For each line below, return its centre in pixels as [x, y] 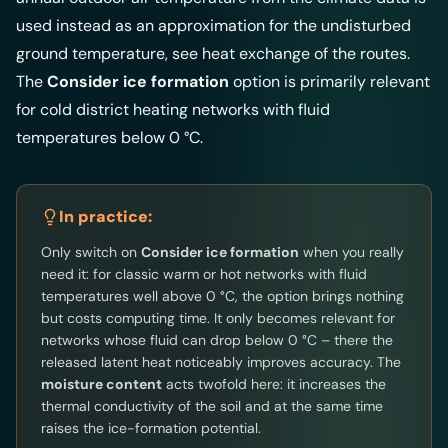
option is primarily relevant [329, 82]
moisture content [101, 384]
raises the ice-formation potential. [151, 428]
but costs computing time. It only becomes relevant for [218, 318]
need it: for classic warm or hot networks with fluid [204, 274]
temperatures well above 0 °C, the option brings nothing [222, 296]
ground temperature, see [109, 54]
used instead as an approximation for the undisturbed [213, 26]
